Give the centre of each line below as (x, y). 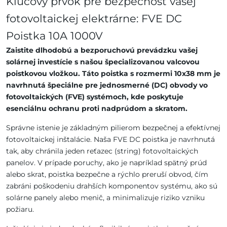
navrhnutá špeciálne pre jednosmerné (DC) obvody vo (107, 85)
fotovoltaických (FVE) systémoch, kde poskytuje (95, 97)
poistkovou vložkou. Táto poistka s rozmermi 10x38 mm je (113, 74)
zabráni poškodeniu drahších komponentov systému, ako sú (112, 186)
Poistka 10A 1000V (54, 36)
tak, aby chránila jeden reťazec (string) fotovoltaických (102, 151)
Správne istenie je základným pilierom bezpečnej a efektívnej (113, 128)
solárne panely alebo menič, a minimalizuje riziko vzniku (105, 198)
